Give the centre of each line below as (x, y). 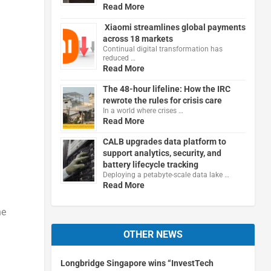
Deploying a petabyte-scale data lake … (166, 175)
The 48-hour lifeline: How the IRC (166, 89)
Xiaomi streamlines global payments (174, 27)
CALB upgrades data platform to (164, 141)
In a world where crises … (143, 110)
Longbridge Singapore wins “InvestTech (137, 263)
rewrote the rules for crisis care (162, 100)
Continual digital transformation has (162, 49)
